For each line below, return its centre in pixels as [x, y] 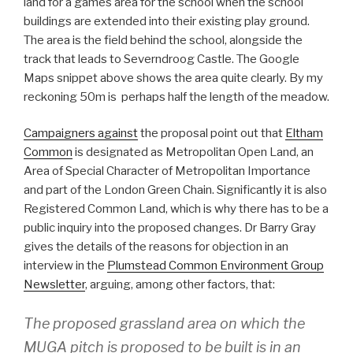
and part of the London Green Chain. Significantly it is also [175, 190]
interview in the [65, 266]
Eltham [304, 134]
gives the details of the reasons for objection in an [156, 247]
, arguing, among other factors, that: [180, 285]
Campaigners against [81, 134]
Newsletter [54, 285]
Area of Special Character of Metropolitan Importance [167, 171]
